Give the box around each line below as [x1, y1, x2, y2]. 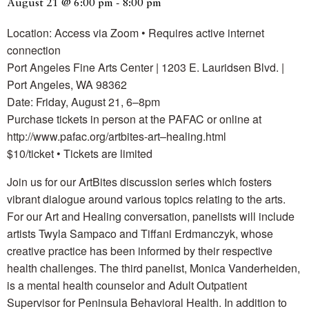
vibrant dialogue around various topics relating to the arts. [7, 190, 286, 207]
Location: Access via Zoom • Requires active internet [7, 24, 264, 41]
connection [7, 41, 61, 58]
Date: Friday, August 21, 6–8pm [7, 93, 160, 110]
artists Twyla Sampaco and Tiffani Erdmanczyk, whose [7, 225, 273, 241]
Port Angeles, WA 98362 [7, 76, 127, 92]
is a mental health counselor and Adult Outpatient [7, 277, 247, 293]
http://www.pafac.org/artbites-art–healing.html [7, 128, 226, 144]
